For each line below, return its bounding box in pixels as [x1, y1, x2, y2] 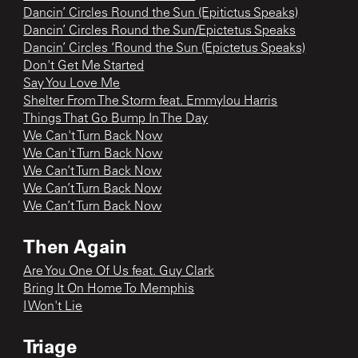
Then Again [23, 233, 128, 258]
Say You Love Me [23, 77, 121, 90]
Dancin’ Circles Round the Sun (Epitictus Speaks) [23, 6, 299, 20]
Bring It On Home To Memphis [23, 282, 195, 296]
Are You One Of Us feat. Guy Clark [23, 265, 215, 278]
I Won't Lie [23, 300, 83, 313]
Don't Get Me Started [23, 59, 145, 73]
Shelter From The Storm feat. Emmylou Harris [23, 94, 278, 108]
